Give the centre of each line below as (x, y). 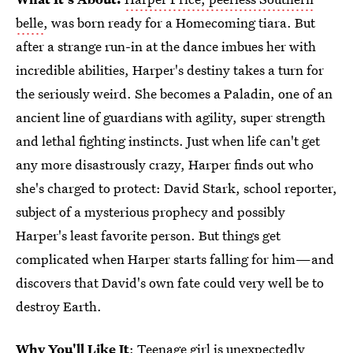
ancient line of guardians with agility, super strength (171, 117)
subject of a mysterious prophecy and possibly (150, 212)
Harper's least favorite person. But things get (148, 236)
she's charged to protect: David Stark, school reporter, (176, 188)
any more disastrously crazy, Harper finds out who (165, 165)
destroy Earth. (59, 307)
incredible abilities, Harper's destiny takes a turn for (170, 70)
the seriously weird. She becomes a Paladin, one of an (174, 94)
